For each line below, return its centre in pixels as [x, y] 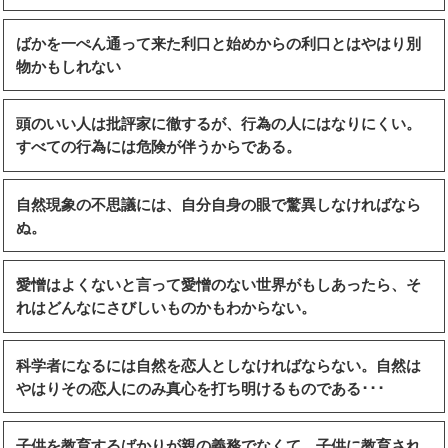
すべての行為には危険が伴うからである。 [158, 147]
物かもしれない [68, 66]
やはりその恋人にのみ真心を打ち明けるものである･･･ [200, 388]
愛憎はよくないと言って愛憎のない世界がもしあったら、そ [218, 285]
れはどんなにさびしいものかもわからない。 [166, 308]
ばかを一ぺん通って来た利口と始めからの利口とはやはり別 [218, 43]
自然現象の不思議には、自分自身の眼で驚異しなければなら [218, 204]
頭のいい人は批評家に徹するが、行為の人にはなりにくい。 [218, 124]
